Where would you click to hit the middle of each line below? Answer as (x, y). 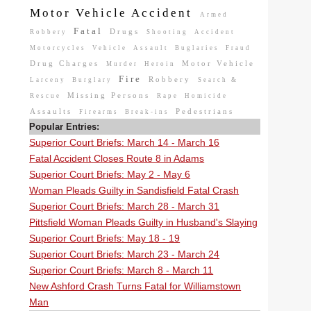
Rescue (47, 96)
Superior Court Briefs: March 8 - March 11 (121, 270)
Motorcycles (59, 48)
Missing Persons (110, 95)
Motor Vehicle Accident (113, 13)
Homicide (206, 96)
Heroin (161, 64)
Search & (218, 80)
